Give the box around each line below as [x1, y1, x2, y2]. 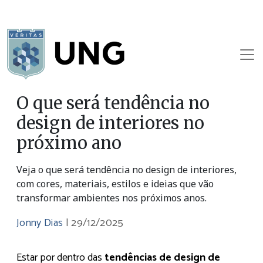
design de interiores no [16, 113, 204, 134]
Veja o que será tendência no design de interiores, [16, 163, 237, 177]
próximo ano [16, 133, 122, 154]
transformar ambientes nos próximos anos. [16, 191, 207, 205]
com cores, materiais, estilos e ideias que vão [16, 177, 214, 191]
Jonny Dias [16, 214, 66, 232]
